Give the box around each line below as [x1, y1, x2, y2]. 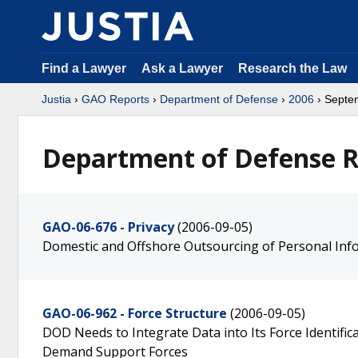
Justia [42, 93, 71, 105]
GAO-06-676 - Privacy [42, 218, 174, 236]
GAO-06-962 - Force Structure [42, 304, 227, 322]
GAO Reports [82, 93, 149, 105]
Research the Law [238, 62, 347, 75]
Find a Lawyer [42, 62, 126, 75]
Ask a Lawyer [141, 62, 226, 75]
